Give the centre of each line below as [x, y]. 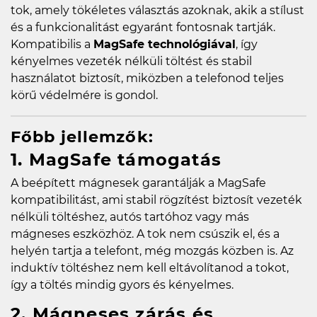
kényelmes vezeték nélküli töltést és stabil [131, 61]
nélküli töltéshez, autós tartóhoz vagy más [130, 217]
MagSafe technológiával [165, 44]
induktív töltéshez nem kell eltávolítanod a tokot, [150, 267]
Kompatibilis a [52, 44]
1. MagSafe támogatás [116, 159]
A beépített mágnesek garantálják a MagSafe [138, 183]
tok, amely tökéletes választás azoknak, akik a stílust [157, 10]
